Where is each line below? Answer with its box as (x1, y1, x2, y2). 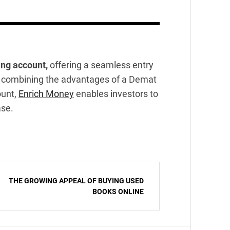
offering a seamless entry (48, 60, 154, 70)
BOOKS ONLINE (92, 187, 144, 196)
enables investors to (74, 88, 158, 99)
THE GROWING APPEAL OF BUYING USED (9, 177, 144, 185)
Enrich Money (18, 88, 74, 99)
